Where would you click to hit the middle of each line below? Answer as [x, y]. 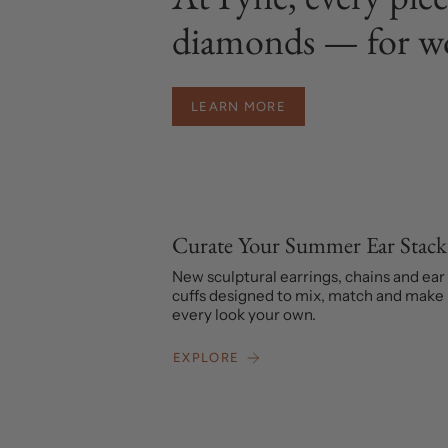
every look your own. [244, 314]
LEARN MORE [238, 106]
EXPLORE [206, 357]
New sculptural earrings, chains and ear [308, 276]
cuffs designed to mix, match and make [308, 295]
